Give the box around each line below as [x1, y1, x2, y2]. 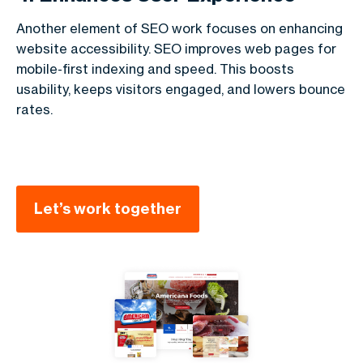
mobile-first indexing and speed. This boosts [16, 61, 294, 77]
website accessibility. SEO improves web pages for [16, 41, 336, 57]
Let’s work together [34, 199, 181, 218]
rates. [16, 101, 53, 117]
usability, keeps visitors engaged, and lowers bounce [16, 81, 345, 97]
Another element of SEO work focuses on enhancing [16, 20, 343, 36]
